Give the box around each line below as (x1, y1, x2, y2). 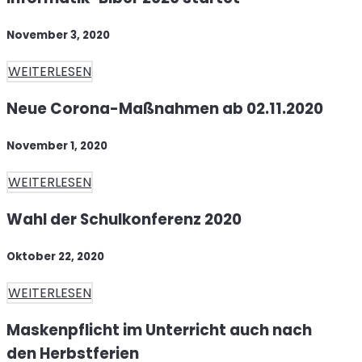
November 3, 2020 (6, 27, 110, 44)
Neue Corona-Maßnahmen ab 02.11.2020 (6, 98, 323, 120)
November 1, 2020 (6, 138, 107, 154)
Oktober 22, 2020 (6, 249, 104, 265)
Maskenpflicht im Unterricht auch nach (6, 319, 312, 342)
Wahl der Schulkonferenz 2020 (6, 208, 242, 231)
